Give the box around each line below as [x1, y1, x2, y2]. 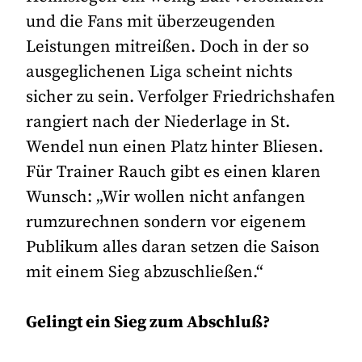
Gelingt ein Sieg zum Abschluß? [26, 312, 271, 334]
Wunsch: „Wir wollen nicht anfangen [26, 187, 306, 208]
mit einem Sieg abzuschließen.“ [26, 262, 264, 284]
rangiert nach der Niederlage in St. [26, 112, 291, 133]
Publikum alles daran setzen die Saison [26, 237, 321, 259]
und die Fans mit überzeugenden [26, 11, 276, 33]
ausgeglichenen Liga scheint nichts [26, 61, 293, 83]
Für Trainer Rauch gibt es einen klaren [26, 162, 322, 183]
